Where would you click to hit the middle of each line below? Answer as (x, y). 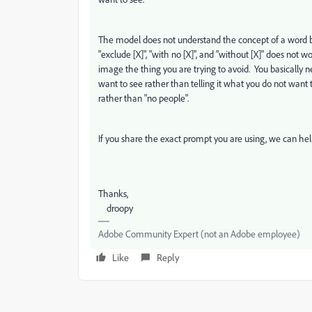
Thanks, (113, 193)
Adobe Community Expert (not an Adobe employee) (199, 234)
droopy (116, 208)
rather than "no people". (146, 98)
